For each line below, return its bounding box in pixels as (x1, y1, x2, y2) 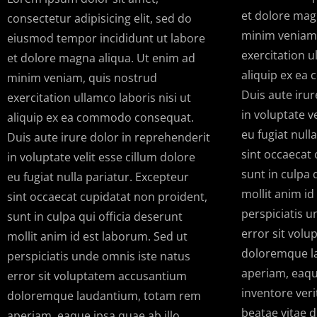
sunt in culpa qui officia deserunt (7, 209, 183, 225)
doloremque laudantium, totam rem (7, 288, 201, 304)
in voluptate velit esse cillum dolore (7, 149, 195, 166)
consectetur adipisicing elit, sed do (7, 11, 192, 27)
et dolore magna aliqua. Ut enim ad (7, 50, 195, 67)
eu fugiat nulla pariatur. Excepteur (7, 169, 189, 185)
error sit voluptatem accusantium (7, 268, 187, 284)
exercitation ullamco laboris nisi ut (7, 90, 191, 106)
